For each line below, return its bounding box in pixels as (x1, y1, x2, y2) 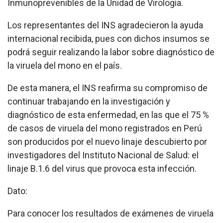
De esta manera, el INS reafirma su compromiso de (7, 83, 208, 94)
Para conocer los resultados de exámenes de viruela (7, 208, 214, 219)
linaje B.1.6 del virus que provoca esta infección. (7, 163, 197, 174)
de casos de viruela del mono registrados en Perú (7, 123, 202, 134)
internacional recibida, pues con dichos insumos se (7, 33, 210, 44)
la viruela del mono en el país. (7, 60, 122, 71)
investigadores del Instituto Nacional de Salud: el (7, 150, 199, 161)
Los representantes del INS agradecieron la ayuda (7, 20, 203, 31)
